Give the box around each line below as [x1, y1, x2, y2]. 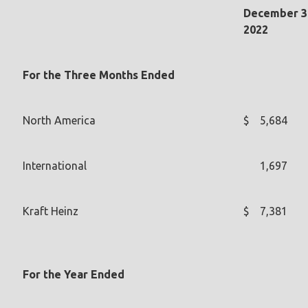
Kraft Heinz [23, 204, 78, 217]
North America [23, 113, 96, 126]
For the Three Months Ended [23, 68, 175, 81]
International [23, 159, 87, 172]
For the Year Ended [23, 267, 124, 280]
